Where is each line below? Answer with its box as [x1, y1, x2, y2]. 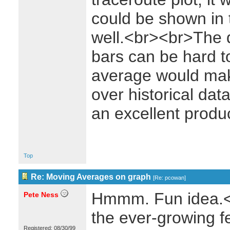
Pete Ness [23, 190, 59, 199]
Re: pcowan [154, 175, 184, 181]
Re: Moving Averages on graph [30, 172, 151, 181]
